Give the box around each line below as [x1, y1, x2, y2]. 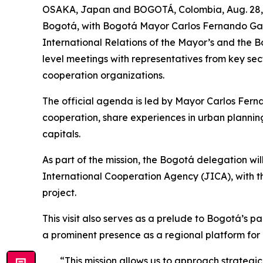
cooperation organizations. [42, 69, 164, 81]
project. [42, 187, 76, 198]
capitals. [42, 128, 80, 140]
